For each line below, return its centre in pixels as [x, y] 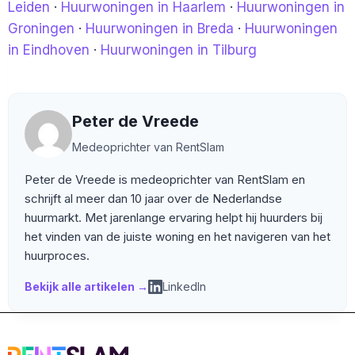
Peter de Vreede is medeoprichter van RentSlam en [165, 179]
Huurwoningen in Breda [160, 29]
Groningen [41, 29]
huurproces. [57, 256]
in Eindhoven [49, 50]
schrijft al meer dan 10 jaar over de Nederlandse [153, 198]
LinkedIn [184, 286]
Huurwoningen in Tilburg [179, 50]
